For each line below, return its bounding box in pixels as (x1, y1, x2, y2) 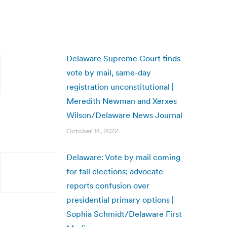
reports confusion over (66, 180, 149, 191)
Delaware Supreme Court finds (66, 53, 180, 63)
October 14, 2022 (66, 127, 118, 135)
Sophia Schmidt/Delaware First (66, 209, 182, 219)
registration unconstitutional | (66, 82, 174, 92)
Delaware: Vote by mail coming (66, 152, 180, 162)
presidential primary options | (66, 195, 174, 205)
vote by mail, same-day (66, 67, 151, 78)
